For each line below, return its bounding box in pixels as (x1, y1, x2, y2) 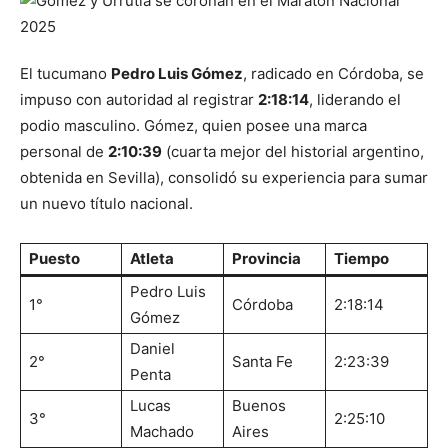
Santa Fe (232, 352, 293, 371)
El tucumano (20, 64, 111, 83)
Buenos (232, 396, 286, 415)
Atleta (130, 249, 174, 268)
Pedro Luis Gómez (111, 64, 243, 83)
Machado (130, 422, 194, 441)
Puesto (29, 249, 80, 268)
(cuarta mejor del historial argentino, (162, 142, 424, 161)
